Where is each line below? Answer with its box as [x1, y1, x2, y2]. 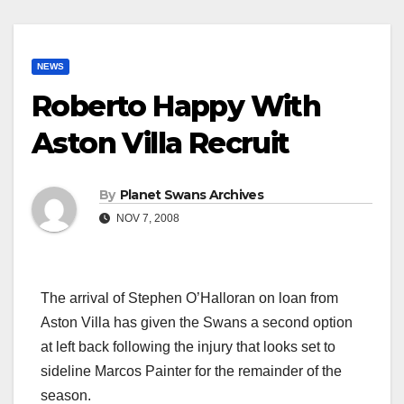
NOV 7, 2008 [114, 212, 179, 225]
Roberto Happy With [32, 88, 321, 124]
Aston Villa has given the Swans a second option [41, 315, 353, 331]
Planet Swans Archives [119, 187, 263, 204]
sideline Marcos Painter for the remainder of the [41, 363, 342, 380]
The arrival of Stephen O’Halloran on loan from [41, 290, 338, 307]
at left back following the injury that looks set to [41, 339, 335, 355]
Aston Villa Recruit [32, 125, 289, 161]
